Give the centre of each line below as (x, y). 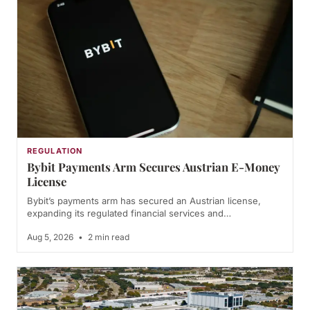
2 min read (108, 237)
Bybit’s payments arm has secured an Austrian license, (144, 200)
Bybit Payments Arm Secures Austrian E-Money (154, 166)
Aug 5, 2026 (51, 237)
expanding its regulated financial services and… (129, 213)
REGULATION (55, 151)
